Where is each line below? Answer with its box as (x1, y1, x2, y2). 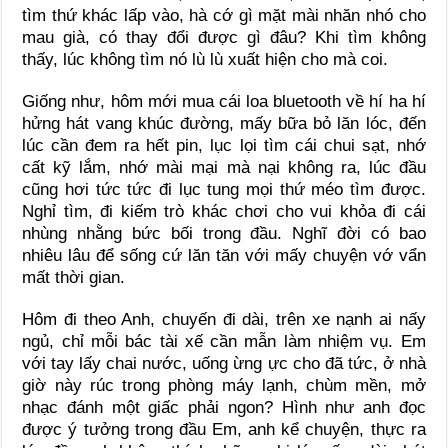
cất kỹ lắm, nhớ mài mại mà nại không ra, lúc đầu (22, 157, 426, 177)
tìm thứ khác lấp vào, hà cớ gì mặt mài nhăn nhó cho (22, 5, 426, 25)
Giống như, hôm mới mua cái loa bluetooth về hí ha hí (22, 91, 426, 111)
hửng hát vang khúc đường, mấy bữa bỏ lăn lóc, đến (22, 113, 426, 133)
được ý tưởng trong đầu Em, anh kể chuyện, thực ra (22, 419, 426, 439)
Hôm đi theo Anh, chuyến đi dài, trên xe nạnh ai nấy (22, 309, 426, 329)
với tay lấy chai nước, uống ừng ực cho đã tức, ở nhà (22, 353, 426, 373)
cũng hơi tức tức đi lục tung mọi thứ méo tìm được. (22, 179, 426, 199)
